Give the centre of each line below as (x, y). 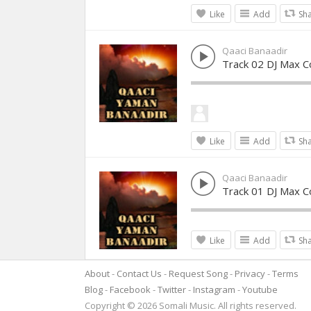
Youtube (260, 289)
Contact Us (139, 274)
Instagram (214, 289)
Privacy (250, 274)
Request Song (198, 274)
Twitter (172, 289)
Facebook (130, 289)
